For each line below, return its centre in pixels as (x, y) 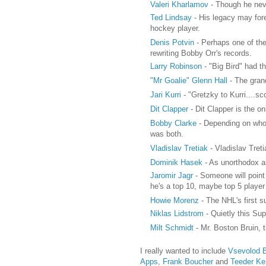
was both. (167, 134)
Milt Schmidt (172, 227)
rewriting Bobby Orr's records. (201, 53)
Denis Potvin (172, 42)
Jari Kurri (165, 94)
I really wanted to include (184, 251)
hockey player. (175, 28)
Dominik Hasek (176, 162)
